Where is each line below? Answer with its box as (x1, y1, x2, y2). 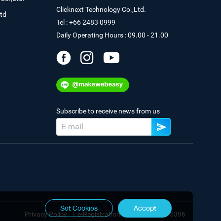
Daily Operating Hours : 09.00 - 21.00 (56, 31, 168, 39)
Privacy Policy (25, 210, 70, 218)
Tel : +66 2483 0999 (56, 18, 115, 27)
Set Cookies (60, 202, 98, 215)
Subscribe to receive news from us (56, 107, 160, 115)
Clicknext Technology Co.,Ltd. (56, 5, 146, 13)
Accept (134, 202, 156, 215)
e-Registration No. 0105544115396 (77, 210, 185, 218)
